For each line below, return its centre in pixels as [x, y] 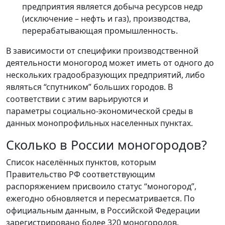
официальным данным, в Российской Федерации [103, 210]
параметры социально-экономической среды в [99, 111]
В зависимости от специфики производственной [102, 50]
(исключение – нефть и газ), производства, [106, 18]
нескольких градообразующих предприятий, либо [105, 75]
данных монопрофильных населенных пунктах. [99, 123]
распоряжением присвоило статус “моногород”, [101, 186]
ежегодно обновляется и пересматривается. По [100, 198]
